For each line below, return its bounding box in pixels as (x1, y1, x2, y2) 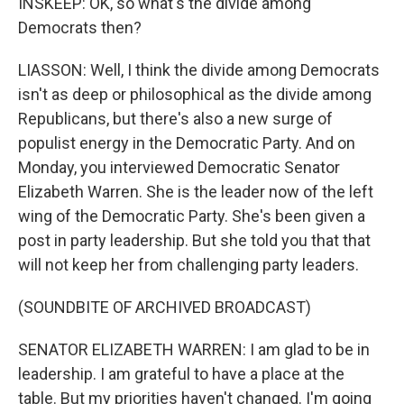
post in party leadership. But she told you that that (18, 231, 371, 250)
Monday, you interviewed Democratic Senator (18, 158, 340, 177)
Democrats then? (18, 18, 142, 37)
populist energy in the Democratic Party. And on (18, 133, 355, 152)
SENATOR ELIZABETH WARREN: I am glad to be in (18, 340, 370, 359)
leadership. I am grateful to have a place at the (18, 364, 344, 383)
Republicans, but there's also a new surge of (18, 109, 333, 128)
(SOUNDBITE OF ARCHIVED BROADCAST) (18, 298, 311, 317)
